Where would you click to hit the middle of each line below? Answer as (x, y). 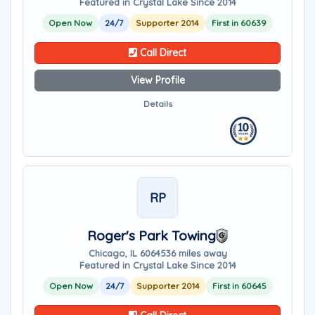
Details (157, 104)
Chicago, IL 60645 (127, 253)
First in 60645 (239, 286)
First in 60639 (239, 23)
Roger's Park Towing (151, 236)
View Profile (157, 80)
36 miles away (196, 253)
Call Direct (162, 53)
